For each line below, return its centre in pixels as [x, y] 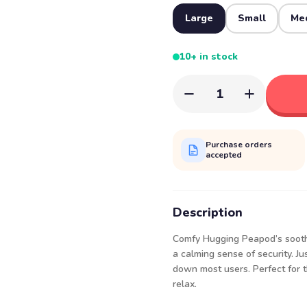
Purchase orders [239, 145]
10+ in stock [209, 57]
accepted [224, 155]
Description [208, 212]
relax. [185, 284]
